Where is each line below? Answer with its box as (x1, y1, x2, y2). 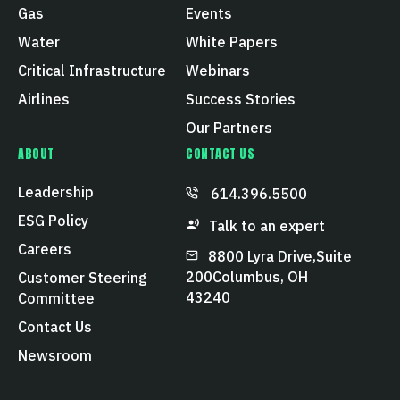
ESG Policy (18, 212, 88, 230)
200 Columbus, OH (186, 268, 308, 287)
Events (186, 4, 232, 23)
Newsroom (18, 346, 92, 365)
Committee (18, 289, 95, 308)
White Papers (186, 33, 278, 52)
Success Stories (186, 90, 296, 109)
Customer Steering (18, 269, 147, 287)
